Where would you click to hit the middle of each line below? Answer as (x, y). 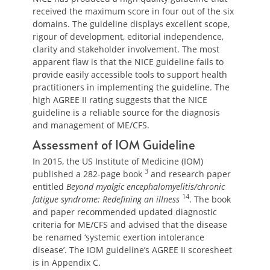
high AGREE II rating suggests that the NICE (120, 100)
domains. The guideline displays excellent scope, (131, 24)
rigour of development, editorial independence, (128, 36)
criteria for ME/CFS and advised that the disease (130, 224)
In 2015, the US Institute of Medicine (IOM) (118, 161)
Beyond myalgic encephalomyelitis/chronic (146, 187)
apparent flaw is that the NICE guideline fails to (128, 62)
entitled (49, 187)
